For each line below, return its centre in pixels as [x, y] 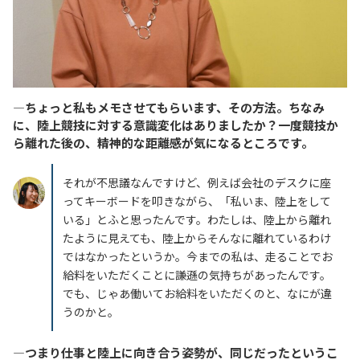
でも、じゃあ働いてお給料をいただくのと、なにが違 [197, 293]
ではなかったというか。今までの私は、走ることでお [198, 256]
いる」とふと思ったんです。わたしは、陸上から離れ [197, 219]
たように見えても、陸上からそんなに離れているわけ [197, 237]
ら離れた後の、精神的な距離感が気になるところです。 [163, 142]
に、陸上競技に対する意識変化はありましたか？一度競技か [176, 125]
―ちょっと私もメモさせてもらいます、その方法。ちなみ [169, 107]
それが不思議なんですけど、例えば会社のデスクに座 [197, 182]
